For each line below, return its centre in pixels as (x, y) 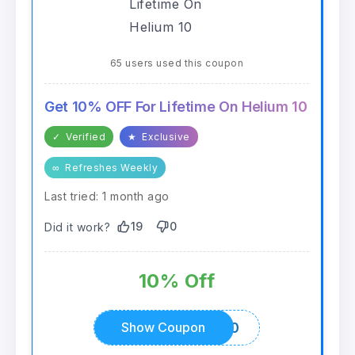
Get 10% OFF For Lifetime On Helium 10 (176, 107)
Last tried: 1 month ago (107, 197)
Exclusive (164, 137)
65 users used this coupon (177, 63)
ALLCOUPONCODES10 (163, 327)
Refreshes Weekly (110, 168)
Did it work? (77, 227)
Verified (84, 137)
